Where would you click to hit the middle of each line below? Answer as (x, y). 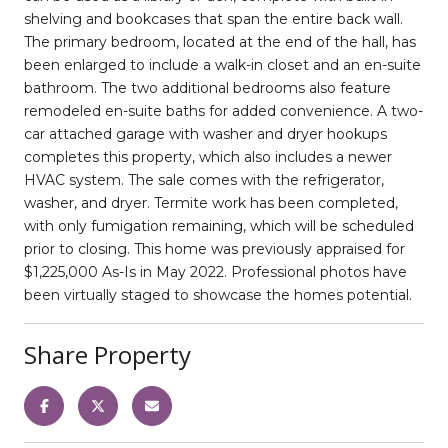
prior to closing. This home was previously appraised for (214, 248)
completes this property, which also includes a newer (208, 156)
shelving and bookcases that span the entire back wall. (213, 18)
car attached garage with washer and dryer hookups (205, 133)
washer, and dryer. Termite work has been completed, (211, 202)
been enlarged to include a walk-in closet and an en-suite (222, 64)
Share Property (107, 354)
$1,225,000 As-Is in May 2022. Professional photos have (215, 271)
